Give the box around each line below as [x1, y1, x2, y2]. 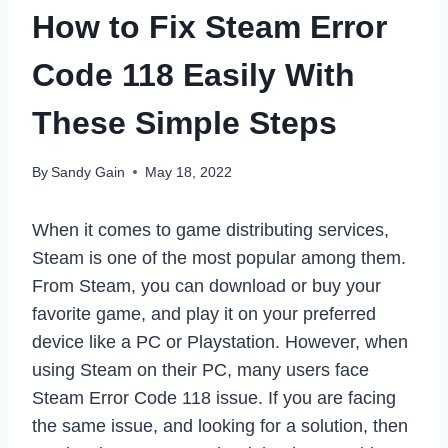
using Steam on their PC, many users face [32, 359, 369, 380]
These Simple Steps [32, 104, 337, 141]
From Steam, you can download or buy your [32, 275, 381, 296]
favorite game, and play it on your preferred [32, 303, 376, 324]
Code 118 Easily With [32, 56, 355, 93]
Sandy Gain [51, 163, 126, 180]
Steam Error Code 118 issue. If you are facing [32, 387, 396, 408]
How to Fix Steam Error [32, 8, 387, 45]
